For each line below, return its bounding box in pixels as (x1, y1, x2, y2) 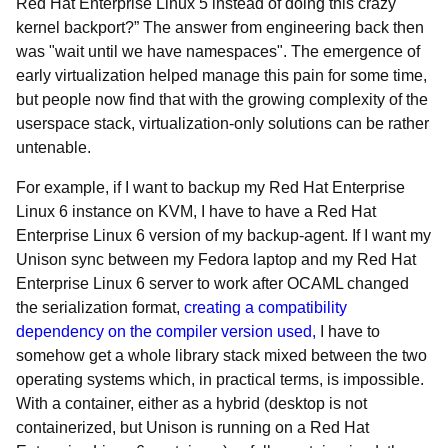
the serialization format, (16, 299, 184, 316)
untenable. (16, 139, 91, 156)
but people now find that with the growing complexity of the (16, 91, 428, 108)
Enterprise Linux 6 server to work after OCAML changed (16, 275, 409, 292)
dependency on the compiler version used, (16, 323, 316, 340)
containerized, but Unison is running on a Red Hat (16, 419, 369, 436)
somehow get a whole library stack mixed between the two (16, 347, 427, 364)
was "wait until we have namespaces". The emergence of (16, 43, 420, 60)
